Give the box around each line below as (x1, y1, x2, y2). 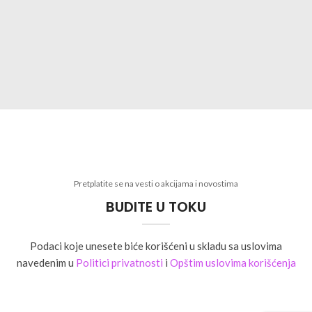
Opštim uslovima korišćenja (169, 256, 296, 269)
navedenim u (16, 256, 76, 269)
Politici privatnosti (75, 256, 163, 269)
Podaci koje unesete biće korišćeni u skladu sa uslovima (30, 239, 282, 252)
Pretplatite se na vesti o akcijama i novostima (74, 178, 238, 189)
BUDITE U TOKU (106, 196, 206, 217)
